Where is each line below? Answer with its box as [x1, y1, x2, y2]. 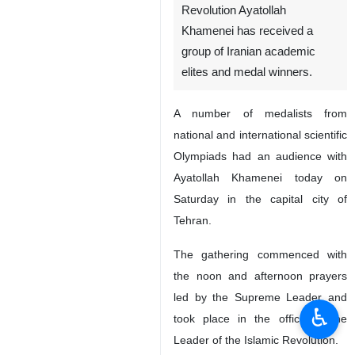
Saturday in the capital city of [174, 193, 347, 205]
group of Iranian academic [181, 45, 315, 58]
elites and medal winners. [181, 66, 312, 78]
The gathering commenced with [174, 248, 347, 261]
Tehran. [174, 214, 212, 227]
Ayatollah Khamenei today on [174, 171, 347, 184]
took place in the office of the [174, 312, 347, 325]
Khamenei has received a [181, 25, 313, 37]
